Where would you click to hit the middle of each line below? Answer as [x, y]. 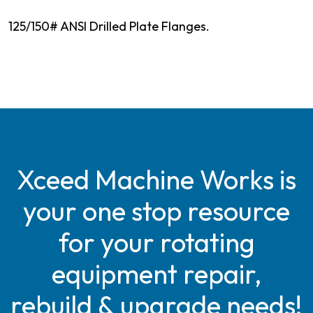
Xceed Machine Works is [156, 179]
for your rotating [156, 242]
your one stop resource [156, 211]
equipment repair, [156, 274]
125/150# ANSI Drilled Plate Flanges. [109, 26]
